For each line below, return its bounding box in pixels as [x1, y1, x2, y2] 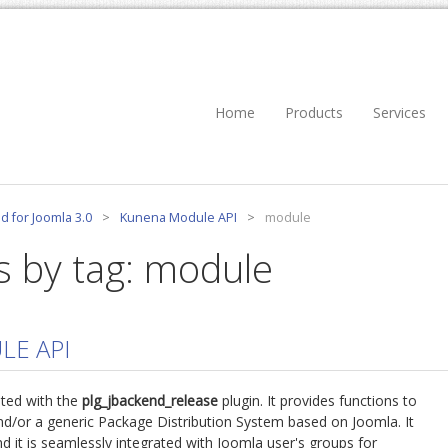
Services [373, 103, 426, 122]
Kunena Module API [119, 208, 237, 226]
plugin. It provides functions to [218, 390, 417, 410]
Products [285, 103, 343, 122]
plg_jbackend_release [82, 390, 218, 410]
